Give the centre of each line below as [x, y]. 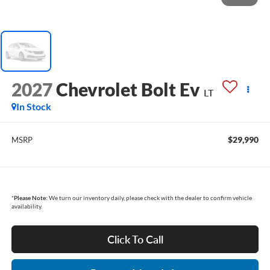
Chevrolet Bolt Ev [128, 89]
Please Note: [30, 198]
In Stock [33, 106]
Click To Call [135, 240]
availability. [27, 206]
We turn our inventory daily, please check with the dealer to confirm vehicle [149, 198]
